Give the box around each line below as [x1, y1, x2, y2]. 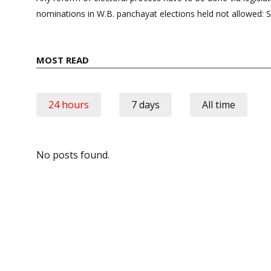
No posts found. [36, 148, 109, 162]
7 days [131, 97, 160, 111]
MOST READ [36, 53, 89, 66]
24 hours [48, 97, 89, 111]
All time [202, 97, 235, 111]
